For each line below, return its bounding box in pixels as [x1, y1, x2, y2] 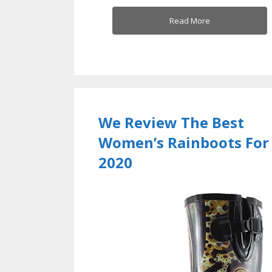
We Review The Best [98, 112, 244, 132]
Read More [169, 15, 210, 26]
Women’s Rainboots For [98, 132, 269, 152]
